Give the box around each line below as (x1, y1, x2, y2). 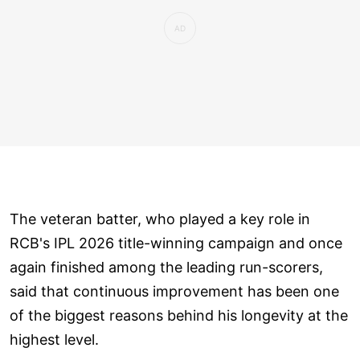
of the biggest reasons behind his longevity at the (10, 306, 348, 324)
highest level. (10, 330, 99, 348)
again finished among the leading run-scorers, (10, 258, 323, 276)
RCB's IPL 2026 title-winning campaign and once (10, 234, 342, 252)
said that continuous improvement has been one (10, 282, 339, 300)
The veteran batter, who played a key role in (10, 210, 310, 227)
